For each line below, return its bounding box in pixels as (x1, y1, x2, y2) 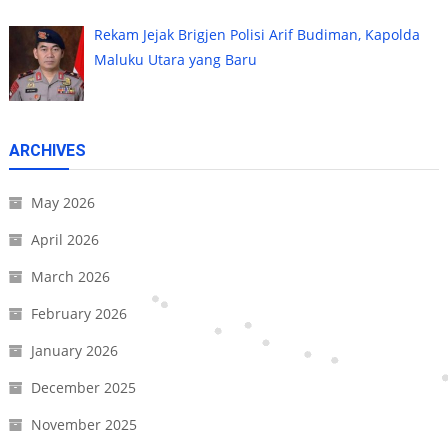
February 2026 (30, 304, 127, 324)
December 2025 (30, 378, 136, 398)
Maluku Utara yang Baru (94, 49, 258, 69)
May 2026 (30, 193, 95, 213)
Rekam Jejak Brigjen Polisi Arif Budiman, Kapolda (94, 24, 421, 44)
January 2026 (30, 341, 118, 361)
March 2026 (30, 267, 110, 287)
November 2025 (30, 415, 137, 435)
